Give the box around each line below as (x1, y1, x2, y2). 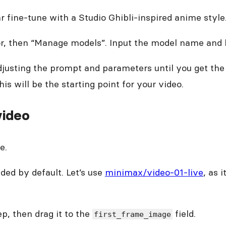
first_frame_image (94, 209, 172, 218)
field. (173, 207, 196, 219)
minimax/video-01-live (105, 166, 203, 178)
